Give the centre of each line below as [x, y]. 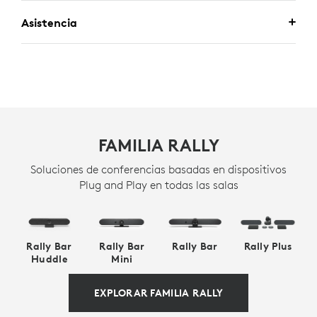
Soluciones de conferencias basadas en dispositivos [158, 169]
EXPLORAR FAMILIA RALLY [158, 293]
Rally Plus [268, 247]
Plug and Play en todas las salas [158, 185]
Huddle [49, 259]
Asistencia [49, 23]
